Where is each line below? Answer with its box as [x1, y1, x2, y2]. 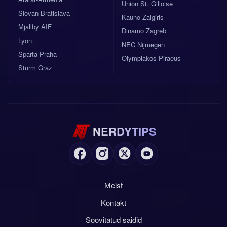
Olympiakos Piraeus [122, 53, 181, 63]
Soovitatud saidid [85, 214, 142, 225]
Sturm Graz [18, 63, 52, 72]
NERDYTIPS [93, 123, 157, 139]
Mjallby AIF [18, 22, 52, 31]
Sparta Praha [18, 49, 57, 59]
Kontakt [101, 197, 126, 208]
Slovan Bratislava [18, 8, 70, 18]
